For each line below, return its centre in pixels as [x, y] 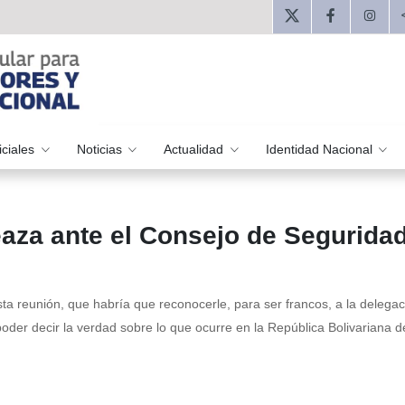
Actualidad [196, 149]
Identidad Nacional [320, 149]
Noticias [101, 149]
